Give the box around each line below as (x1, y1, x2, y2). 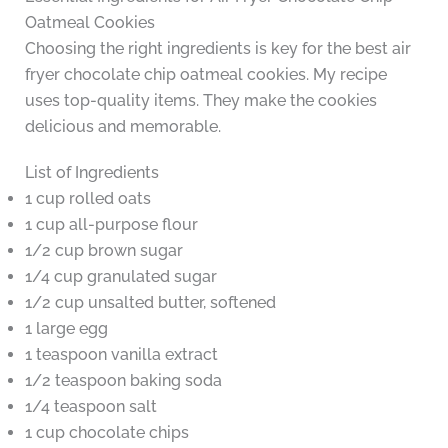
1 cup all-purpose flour (24, 214, 198, 234)
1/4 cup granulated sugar (24, 266, 217, 286)
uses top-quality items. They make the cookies (24, 90, 377, 110)
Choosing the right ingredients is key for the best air (24, 38, 411, 58)
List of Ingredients (24, 162, 159, 182)
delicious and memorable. (24, 116, 221, 136)
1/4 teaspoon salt (24, 396, 157, 416)
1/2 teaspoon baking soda (24, 370, 222, 390)
